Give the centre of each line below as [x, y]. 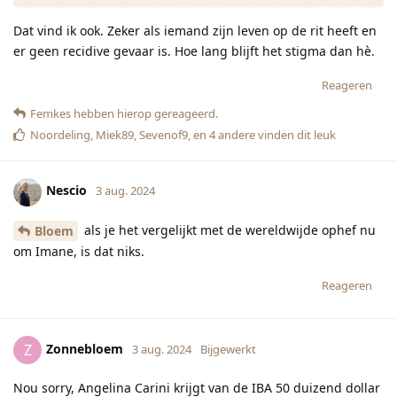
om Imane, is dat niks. [79, 252]
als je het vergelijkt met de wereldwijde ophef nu [228, 230]
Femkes [51, 113]
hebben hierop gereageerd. [144, 113]
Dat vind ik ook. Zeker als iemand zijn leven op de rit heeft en [195, 30]
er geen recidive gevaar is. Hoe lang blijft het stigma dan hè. [194, 51]
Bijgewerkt [228, 350]
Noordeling [60, 134]
